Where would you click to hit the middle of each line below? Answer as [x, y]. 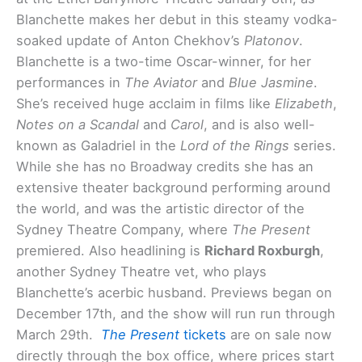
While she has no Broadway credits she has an [165, 167]
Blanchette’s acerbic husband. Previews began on [174, 293]
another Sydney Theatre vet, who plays [141, 272]
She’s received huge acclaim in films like [145, 104]
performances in [70, 83]
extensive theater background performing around [173, 188]
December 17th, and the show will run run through [176, 314]
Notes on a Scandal [80, 125]
